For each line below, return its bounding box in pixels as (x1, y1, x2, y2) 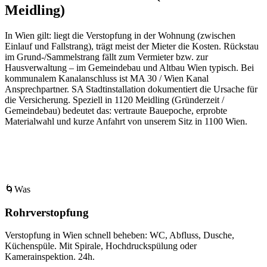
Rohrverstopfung (5, 206, 89, 219)
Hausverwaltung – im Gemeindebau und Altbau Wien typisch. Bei (5, 62, 254, 73)
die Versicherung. (5, 94, 70, 105)
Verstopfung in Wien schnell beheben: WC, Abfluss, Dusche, (5, 230, 234, 241)
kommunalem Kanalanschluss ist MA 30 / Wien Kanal (5, 73, 209, 83)
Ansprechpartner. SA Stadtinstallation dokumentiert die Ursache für (5, 83, 257, 94)
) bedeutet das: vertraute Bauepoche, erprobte (57, 105, 227, 116)
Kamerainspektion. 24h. (5, 252, 95, 262)
